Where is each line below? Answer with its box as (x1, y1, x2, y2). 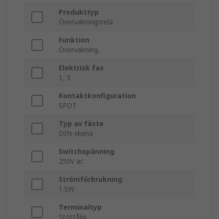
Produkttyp (59, 7, 99, 17)
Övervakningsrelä (59, 17, 113, 27)
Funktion (59, 35, 89, 45)
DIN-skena (59, 129, 93, 138)
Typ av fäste (59, 119, 104, 129)
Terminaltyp (59, 202, 102, 212)
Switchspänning (59, 147, 114, 156)
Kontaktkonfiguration (59, 91, 136, 101)
